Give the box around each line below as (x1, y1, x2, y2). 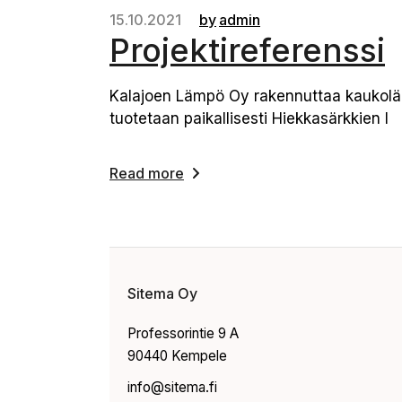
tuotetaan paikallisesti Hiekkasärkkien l (109, 109, 389, 127)
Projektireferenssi (109, 31, 385, 70)
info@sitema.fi (127, 379, 217, 396)
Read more (109, 164, 184, 182)
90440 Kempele (127, 347, 227, 364)
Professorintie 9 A (127, 325, 239, 342)
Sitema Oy (127, 284, 197, 302)
